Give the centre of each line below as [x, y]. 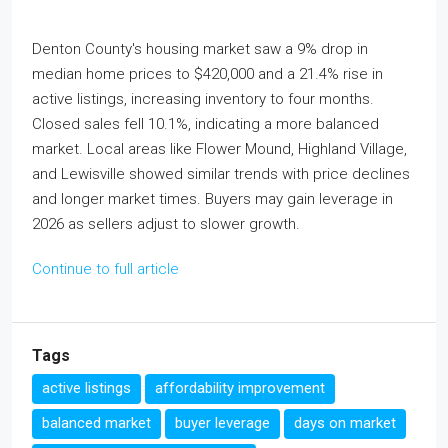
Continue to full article [105, 269]
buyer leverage [222, 423]
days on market [345, 423]
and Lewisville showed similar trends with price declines [221, 174]
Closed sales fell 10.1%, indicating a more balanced [205, 124]
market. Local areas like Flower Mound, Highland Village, [219, 149]
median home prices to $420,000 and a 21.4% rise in [207, 74]
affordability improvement [240, 388]
